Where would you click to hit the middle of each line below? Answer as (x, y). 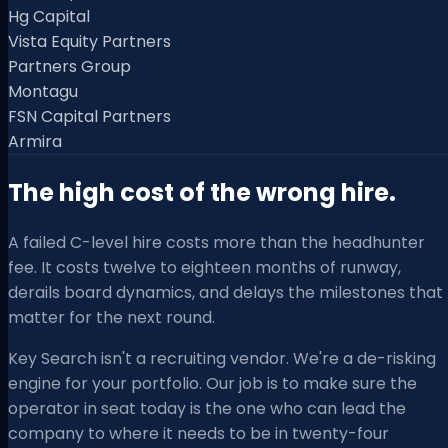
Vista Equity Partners (89, 42)
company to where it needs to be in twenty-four (198, 434)
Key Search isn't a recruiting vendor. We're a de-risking (222, 359)
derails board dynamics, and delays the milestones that (225, 293)
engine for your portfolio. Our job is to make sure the (212, 384)
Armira (35, 142)
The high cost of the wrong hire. (202, 193)
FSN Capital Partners (89, 117)
